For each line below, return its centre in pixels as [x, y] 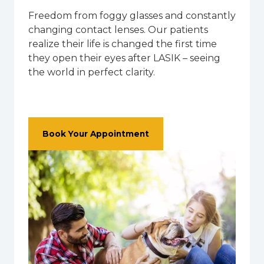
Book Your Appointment [96, 133]
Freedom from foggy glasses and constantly [132, 15]
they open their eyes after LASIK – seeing [124, 58]
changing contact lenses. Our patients [118, 29]
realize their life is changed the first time [123, 44]
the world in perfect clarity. [92, 72]
